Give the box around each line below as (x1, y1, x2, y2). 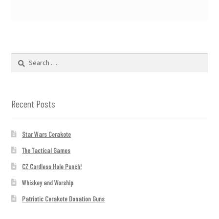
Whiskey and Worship (22, 178, 74, 187)
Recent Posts (11, 97, 55, 109)
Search (10, 54, 28, 63)
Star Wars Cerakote (22, 130, 71, 139)
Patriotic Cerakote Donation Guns (22, 195, 105, 203)
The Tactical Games (22, 146, 71, 155)
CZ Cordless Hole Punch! (22, 162, 82, 171)
